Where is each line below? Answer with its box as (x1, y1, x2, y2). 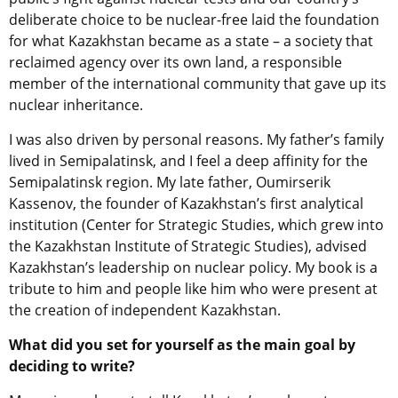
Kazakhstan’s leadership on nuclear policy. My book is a (9, 257, 378, 277)
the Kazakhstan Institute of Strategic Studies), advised (9, 235, 367, 256)
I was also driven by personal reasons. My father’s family (9, 129, 384, 149)
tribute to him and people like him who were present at (9, 278, 378, 298)
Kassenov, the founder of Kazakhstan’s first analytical (9, 193, 363, 213)
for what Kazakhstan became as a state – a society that (9, 30, 373, 51)
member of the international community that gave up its (9, 73, 386, 93)
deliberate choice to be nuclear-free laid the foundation (9, 9, 379, 29)
